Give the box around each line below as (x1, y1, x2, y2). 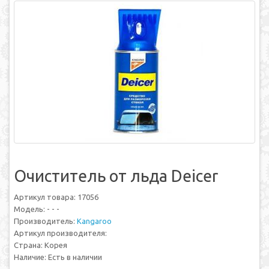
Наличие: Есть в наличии (14, 253, 102, 261)
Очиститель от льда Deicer (14, 167, 218, 185)
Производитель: (14, 217, 77, 225)
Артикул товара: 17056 (14, 193, 98, 201)
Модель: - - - (14, 205, 59, 213)
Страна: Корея (14, 241, 67, 249)
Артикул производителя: (14, 229, 107, 237)
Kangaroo (77, 217, 112, 225)
